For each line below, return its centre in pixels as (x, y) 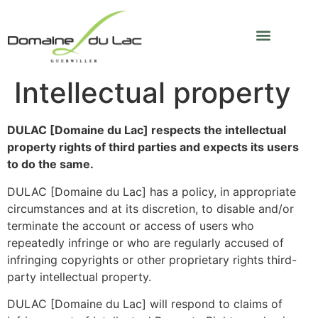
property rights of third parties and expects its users (153, 147)
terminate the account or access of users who (131, 225)
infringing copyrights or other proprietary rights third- (152, 259)
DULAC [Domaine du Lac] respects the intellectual (147, 130)
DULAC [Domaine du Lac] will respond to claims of (145, 304)
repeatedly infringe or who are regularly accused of (146, 242)
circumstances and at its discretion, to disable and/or (150, 208)
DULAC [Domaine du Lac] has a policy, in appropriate (152, 191)
